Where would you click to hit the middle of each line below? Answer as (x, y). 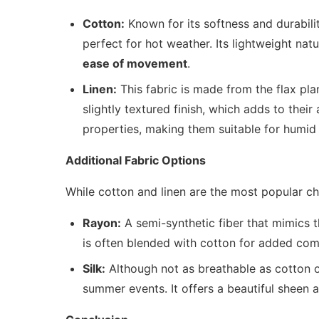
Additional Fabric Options (136, 161)
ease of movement (135, 64)
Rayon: (102, 223)
